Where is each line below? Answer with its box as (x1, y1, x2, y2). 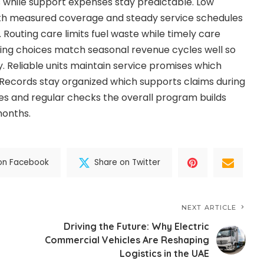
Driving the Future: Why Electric (64, 220, 210, 232)
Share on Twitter (94, 157, 161, 169)
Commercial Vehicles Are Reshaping (45, 233, 210, 246)
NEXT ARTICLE (181, 203, 237, 212)
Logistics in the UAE (120, 247, 210, 259)
